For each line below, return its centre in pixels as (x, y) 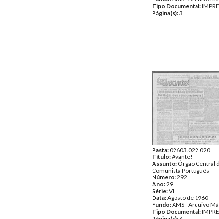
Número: (164, 177)
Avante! (182, 157)
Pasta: (161, 150)
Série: (160, 191)
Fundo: (162, 205)
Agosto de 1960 (188, 198)
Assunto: (165, 164)
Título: (162, 157)
